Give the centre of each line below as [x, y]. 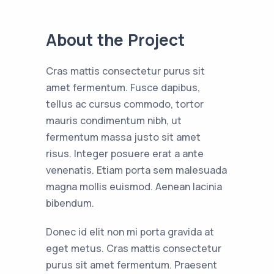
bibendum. [70, 203]
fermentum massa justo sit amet [123, 137]
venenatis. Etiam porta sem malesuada [136, 170]
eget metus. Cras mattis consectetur [134, 248]
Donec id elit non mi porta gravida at [130, 231]
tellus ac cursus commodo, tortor [125, 104]
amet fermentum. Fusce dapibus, [123, 87]
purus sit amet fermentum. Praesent [131, 265]
